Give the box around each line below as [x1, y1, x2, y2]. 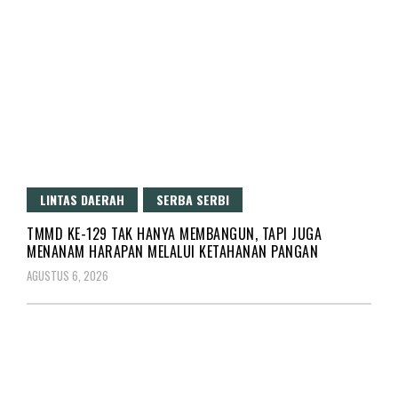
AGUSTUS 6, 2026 [27, 266, 108, 284]
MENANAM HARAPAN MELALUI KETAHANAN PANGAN [27, 240, 318, 262]
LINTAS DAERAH [40, 189, 124, 209]
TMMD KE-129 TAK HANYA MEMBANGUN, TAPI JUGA [27, 222, 322, 244]
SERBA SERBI [156, 189, 229, 209]
